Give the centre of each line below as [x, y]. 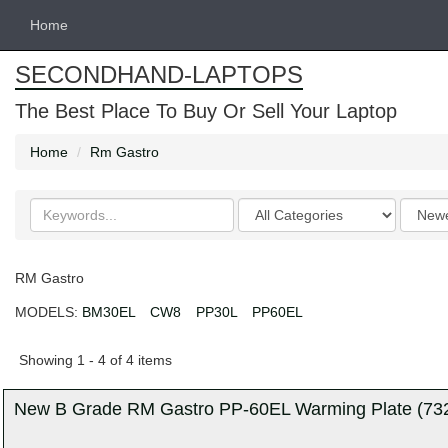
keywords [62, 227]
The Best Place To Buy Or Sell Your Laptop [206, 111]
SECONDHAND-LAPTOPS [159, 74]
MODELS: [46, 312]
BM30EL [108, 312]
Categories [274, 207]
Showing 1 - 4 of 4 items [95, 360]
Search [52, 207]
